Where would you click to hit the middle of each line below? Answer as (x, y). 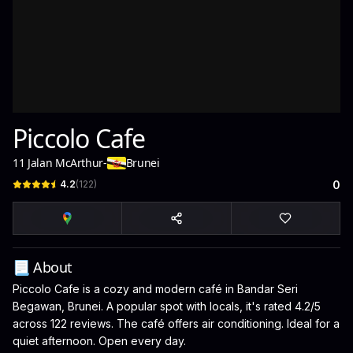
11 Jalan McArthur (58, 163)
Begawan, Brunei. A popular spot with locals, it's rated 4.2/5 (167, 306)
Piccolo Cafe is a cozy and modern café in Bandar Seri (155, 289)
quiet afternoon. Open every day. (99, 341)
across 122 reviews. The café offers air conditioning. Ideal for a (176, 323)
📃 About (43, 267)
